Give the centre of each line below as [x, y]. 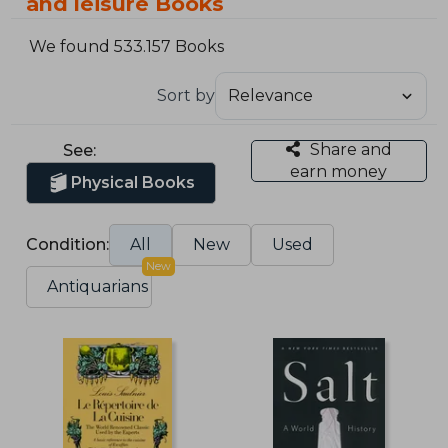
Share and [350, 149]
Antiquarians [98, 286]
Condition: [68, 244]
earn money [339, 171]
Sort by [185, 95]
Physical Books [133, 182]
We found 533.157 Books [127, 47]
